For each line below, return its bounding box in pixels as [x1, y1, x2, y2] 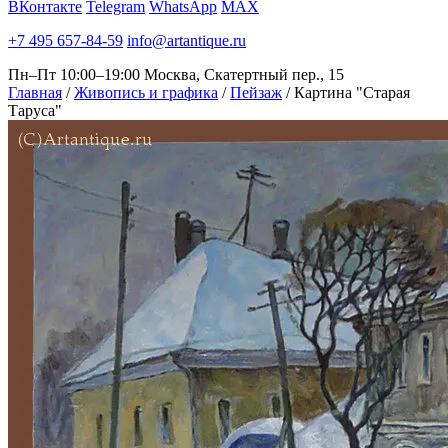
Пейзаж [230, 84, 282, 101]
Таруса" [8, 102, 62, 119]
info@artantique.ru [127, 32, 246, 49]
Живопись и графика [74, 84, 218, 101]
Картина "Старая [294, 84, 410, 101]
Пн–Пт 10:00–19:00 [8, 66, 140, 83]
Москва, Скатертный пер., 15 [144, 66, 344, 83]
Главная [8, 84, 62, 101]
